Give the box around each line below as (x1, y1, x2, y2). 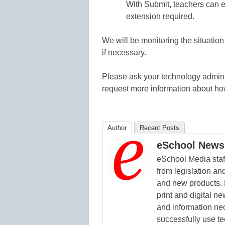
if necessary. (102, 48, 146, 57)
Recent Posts (140, 124, 179, 132)
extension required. (126, 12, 194, 21)
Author (107, 124, 127, 132)
